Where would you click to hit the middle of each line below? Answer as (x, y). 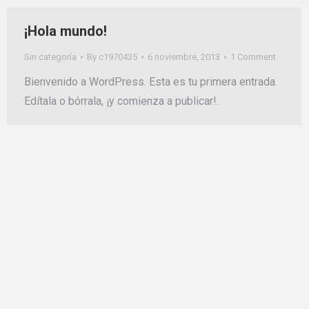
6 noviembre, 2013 (184, 57)
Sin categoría (50, 57)
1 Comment (253, 57)
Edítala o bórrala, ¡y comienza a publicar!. (121, 101)
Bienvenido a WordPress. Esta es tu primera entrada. (151, 82)
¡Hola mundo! (66, 31)
